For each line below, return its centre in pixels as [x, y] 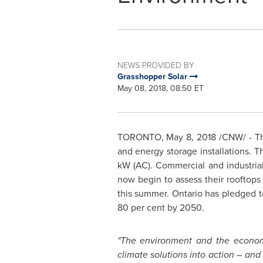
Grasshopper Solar [153, 77]
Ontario [187, 193]
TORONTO [139, 137]
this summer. [144, 193]
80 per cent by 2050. [161, 208]
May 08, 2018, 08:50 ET [160, 88]
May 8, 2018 [191, 137]
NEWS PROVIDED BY [156, 65]
